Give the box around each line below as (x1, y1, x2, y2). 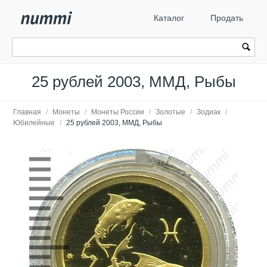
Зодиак (197, 108, 221, 116)
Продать (210, 13, 243, 23)
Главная (13, 108, 41, 116)
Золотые (156, 108, 185, 116)
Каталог (154, 13, 184, 23)
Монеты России (91, 108, 144, 116)
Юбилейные (13, 119, 55, 127)
